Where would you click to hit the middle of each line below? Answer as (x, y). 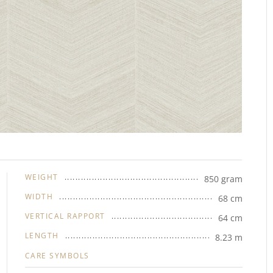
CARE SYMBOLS (57, 256)
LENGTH (42, 236)
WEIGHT (41, 177)
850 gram (223, 179)
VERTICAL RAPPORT (65, 216)
